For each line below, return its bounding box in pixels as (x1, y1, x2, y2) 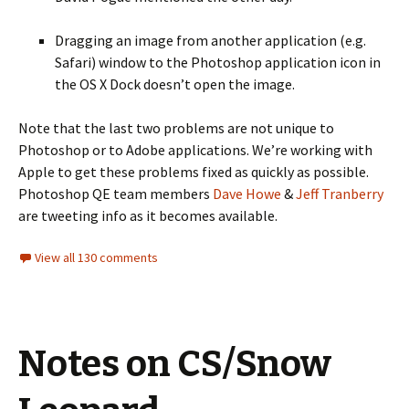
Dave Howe (213, 184, 281, 203)
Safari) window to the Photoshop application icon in (55, 53, 381, 71)
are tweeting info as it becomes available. (18, 206, 278, 225)
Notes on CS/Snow (18, 342, 331, 386)
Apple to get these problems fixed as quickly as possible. (18, 163, 369, 181)
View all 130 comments (35, 249, 158, 266)
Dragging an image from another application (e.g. (55, 31, 366, 49)
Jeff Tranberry (296, 184, 383, 203)
